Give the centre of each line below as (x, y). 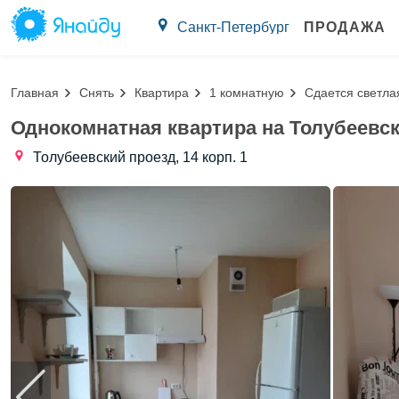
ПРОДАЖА (345, 27)
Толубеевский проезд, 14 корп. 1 (140, 157)
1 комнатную (247, 92)
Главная (35, 92)
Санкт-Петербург (233, 27)
